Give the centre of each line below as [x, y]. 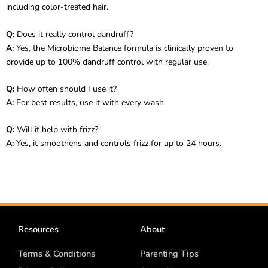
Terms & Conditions [57, 253]
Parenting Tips [169, 253]
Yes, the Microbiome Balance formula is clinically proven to [124, 48]
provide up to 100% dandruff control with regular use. [107, 62]
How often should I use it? [66, 89]
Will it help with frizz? [56, 130]
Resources [38, 229]
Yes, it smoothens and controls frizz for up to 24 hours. [118, 144]
